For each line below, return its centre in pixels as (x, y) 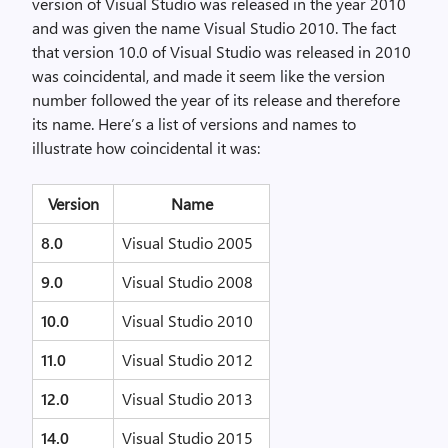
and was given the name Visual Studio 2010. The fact (214, 28)
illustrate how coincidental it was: (146, 148)
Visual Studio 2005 (187, 243)
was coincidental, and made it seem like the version (208, 76)
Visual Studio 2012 (187, 360)
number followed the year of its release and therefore (216, 100)
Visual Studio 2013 (187, 399)
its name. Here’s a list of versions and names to (194, 124)
